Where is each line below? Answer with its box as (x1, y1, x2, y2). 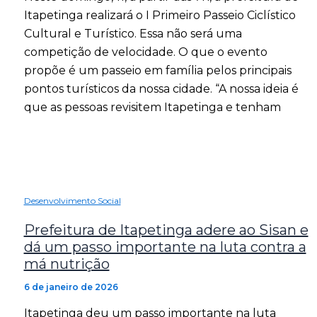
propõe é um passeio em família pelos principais (23, 63, 292, 77)
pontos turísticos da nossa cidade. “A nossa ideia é (23, 81, 299, 96)
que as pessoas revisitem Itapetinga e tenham (23, 100, 281, 114)
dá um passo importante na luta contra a (23, 238, 306, 255)
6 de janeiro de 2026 (23, 282, 118, 292)
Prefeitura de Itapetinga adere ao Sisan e (23, 221, 309, 238)
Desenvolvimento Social (23, 195, 121, 207)
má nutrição (23, 255, 110, 272)
